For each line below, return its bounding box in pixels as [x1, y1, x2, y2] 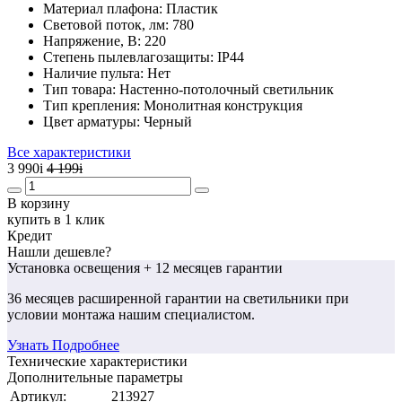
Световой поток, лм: [43, 16, 172, 32]
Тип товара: [43, 81, 119, 97]
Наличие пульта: [43, 65, 147, 81]
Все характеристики [7, 144, 131, 160]
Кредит [7, 227, 52, 243]
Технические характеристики [7, 353, 188, 369]
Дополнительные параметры [7, 369, 183, 385]
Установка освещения [7, 259, 144, 275]
